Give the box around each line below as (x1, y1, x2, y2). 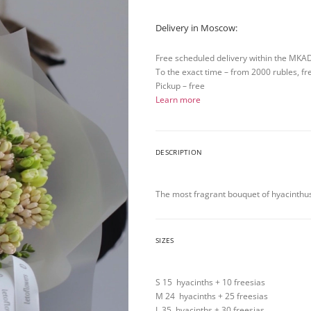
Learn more (155, 94, 201, 106)
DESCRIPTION (155, 147, 203, 157)
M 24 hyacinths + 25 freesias (155, 290, 268, 302)
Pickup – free (155, 80, 205, 92)
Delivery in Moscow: (155, 22, 237, 34)
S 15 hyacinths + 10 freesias (155, 276, 265, 288)
